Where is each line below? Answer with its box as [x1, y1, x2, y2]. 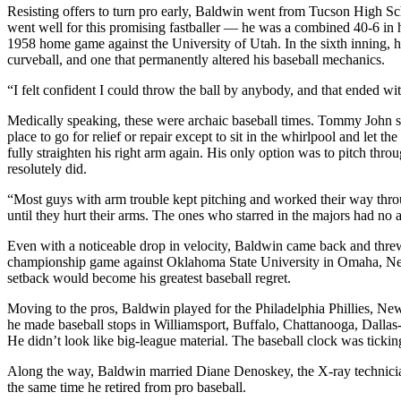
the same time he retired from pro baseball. [7, 379, 246, 395]
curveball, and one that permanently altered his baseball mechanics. [7, 51, 385, 67]
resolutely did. [7, 160, 87, 176]
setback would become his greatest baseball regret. [7, 269, 291, 286]
